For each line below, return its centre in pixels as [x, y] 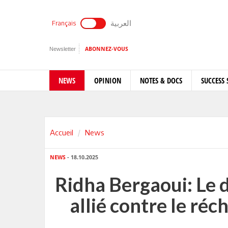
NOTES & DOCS [161, 80]
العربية [121, 23]
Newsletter [63, 49]
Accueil [62, 132]
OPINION [108, 80]
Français [64, 23]
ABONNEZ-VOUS [107, 49]
